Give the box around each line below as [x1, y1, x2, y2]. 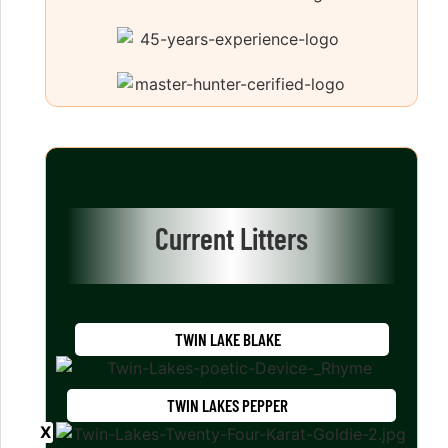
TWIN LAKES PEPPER [167, 394, 288, 415]
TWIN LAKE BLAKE [174, 328, 281, 349]
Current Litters [155, 220, 308, 257]
